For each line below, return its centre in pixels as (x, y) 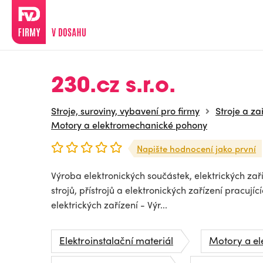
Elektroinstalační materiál (116, 240)
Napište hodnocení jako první (196, 149)
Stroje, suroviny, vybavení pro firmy (125, 111)
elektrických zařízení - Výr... (109, 205)
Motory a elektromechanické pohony (129, 125)
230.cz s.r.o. (113, 87)
